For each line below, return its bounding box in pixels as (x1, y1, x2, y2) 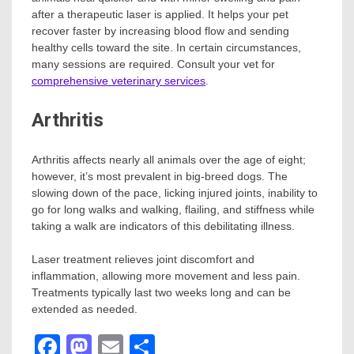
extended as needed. (32, 302, 137, 315)
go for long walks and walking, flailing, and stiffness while (32, 202, 314, 216)
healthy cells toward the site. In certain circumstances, (32, 40, 301, 54)
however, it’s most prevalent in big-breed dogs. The (32, 169, 288, 183)
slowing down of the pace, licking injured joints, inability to (32, 186, 318, 199)
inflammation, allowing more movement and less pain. (32, 269, 300, 282)
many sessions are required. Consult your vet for (32, 57, 275, 70)
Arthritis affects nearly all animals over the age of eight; (32, 153, 306, 166)
